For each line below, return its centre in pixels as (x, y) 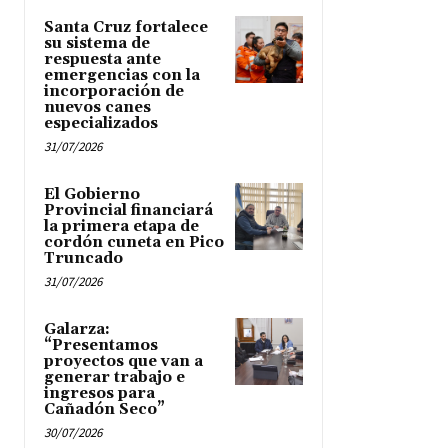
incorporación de (114, 91)
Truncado (83, 258)
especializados (101, 123)
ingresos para (99, 393)
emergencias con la (122, 75)
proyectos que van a (123, 361)
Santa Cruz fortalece (126, 27)
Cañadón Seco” (104, 409)
